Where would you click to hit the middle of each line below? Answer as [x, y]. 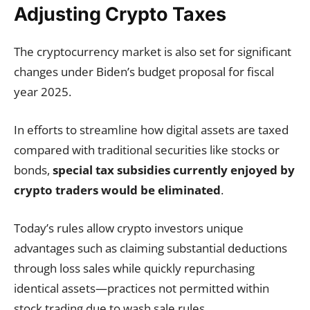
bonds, [33, 170]
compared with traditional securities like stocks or [147, 149]
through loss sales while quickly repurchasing [134, 268]
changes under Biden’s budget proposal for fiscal [144, 71]
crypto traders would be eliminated [117, 190]
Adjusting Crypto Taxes [120, 14]
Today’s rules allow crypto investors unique [129, 228]
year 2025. [43, 91]
